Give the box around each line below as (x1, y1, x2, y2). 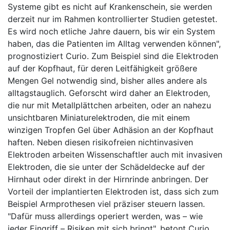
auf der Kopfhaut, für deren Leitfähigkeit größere (8, 63, 197, 73)
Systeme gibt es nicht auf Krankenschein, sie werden (8, 2, 212, 12)
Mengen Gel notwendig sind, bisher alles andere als (8, 75, 207, 86)
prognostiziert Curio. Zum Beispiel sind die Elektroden (8, 51, 218, 61)
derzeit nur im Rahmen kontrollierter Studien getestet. (8, 14, 217, 24)
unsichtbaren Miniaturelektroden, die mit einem (8, 112, 190, 123)
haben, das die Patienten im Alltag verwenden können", (8, 39, 221, 49)
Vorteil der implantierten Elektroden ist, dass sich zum (8, 186, 219, 197)
